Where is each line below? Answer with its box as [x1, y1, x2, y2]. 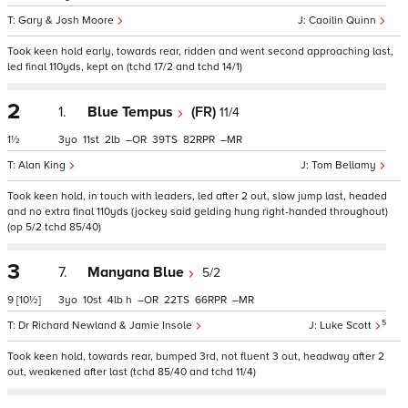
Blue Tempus [87, 103, 177, 121]
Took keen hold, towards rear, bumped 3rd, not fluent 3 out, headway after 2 [7, 350, 384, 363]
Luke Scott [320, 319, 374, 332]
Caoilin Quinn [309, 14, 379, 27]
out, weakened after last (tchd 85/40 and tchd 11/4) [7, 365, 256, 379]
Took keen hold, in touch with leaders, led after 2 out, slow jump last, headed [7, 189, 387, 203]
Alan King [18, 158, 68, 172]
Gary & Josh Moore [18, 14, 117, 27]
